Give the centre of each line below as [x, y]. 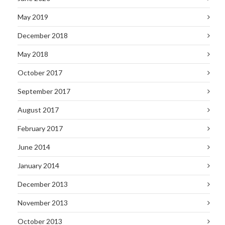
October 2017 [40, 73]
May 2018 [33, 54]
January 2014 [38, 165]
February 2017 [40, 128]
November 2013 [43, 203]
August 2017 [38, 110]
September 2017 [44, 91]
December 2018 [43, 35]
